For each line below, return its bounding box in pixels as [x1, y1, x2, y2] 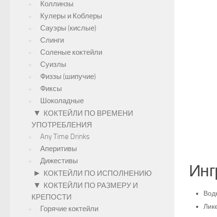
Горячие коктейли [40, 204, 98, 213]
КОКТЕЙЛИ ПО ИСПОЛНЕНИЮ [44, 169, 152, 178]
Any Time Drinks [40, 132, 90, 141]
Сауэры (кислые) [40, 24, 96, 32]
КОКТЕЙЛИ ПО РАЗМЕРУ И [44, 181, 138, 190]
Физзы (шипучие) [40, 72, 96, 81]
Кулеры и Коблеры [40, 12, 102, 20]
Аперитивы [40, 144, 77, 153]
